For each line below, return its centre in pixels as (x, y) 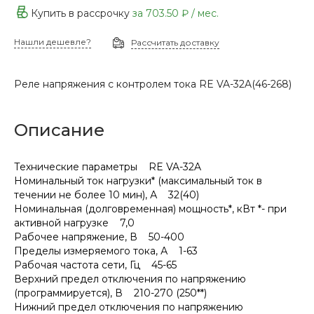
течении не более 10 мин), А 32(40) (107, 195)
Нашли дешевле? (53, 42)
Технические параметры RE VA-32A (108, 167)
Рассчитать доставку (175, 42)
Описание (59, 130)
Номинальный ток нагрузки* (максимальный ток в (138, 181)
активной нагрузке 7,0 (74, 223)
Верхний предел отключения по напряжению (130, 279)
